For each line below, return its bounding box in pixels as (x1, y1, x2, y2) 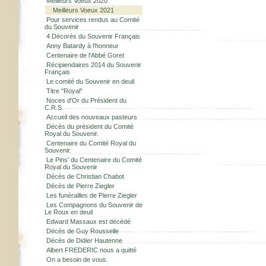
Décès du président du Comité (46, 123, 134, 130)
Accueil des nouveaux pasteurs (46, 113, 137, 121)
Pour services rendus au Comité (46, 16, 140, 23)
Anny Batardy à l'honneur (46, 42, 119, 49)
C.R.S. (45, 104, 64, 111)
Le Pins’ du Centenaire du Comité (46, 156, 142, 163)
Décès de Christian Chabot (46, 173, 124, 180)
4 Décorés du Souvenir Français (46, 33, 140, 40)
